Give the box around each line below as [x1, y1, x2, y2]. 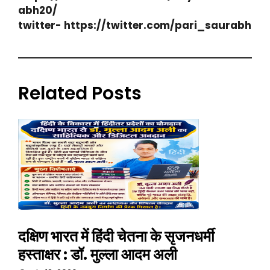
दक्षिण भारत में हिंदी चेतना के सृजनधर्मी [18, 225, 215, 247]
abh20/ [18, 2, 57, 17]
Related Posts [18, 80, 142, 106]
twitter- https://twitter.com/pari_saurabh [18, 17, 251, 33]
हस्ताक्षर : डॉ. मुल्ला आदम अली [18, 243, 177, 265]
